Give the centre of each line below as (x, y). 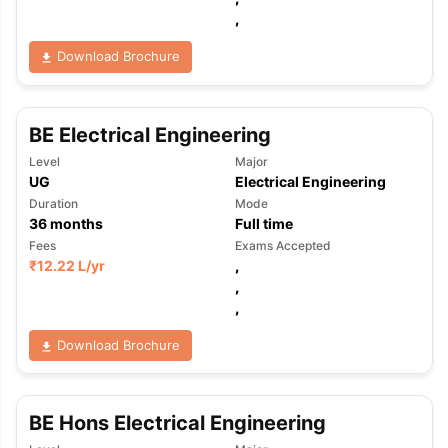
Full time (263, 223)
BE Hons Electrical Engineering (177, 423)
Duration (53, 203)
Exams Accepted (282, 245)
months (74, 223)
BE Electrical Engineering (149, 134)
